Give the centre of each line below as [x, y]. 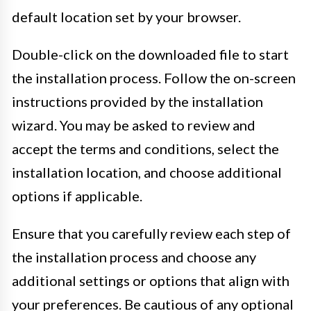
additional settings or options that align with [151, 281]
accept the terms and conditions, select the [145, 149]
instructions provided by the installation [137, 102]
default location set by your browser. [126, 17]
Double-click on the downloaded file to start [150, 54]
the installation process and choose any [134, 257]
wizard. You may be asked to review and [134, 125]
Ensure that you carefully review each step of [151, 234]
